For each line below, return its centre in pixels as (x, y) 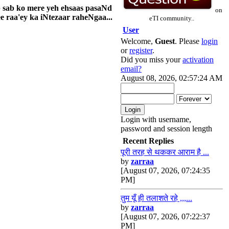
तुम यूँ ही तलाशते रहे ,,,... (156, 198)
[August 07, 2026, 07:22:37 (165, 216)
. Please (188, 41)
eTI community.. (172, 18)
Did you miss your (152, 60)
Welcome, (138, 41)
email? (131, 69)
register (141, 50)
